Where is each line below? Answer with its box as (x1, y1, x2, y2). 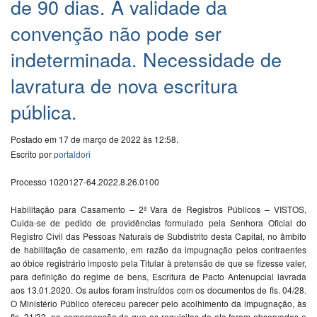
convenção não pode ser (11, 19, 221, 47)
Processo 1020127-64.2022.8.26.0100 (11, 175, 159, 188)
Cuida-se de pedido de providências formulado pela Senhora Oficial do (11, 217, 306, 229)
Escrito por (11, 148, 54, 161)
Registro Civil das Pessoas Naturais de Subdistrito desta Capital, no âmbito (11, 230, 306, 243)
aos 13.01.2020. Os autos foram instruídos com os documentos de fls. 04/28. (11, 284, 306, 296)
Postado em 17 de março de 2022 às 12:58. (11, 133, 178, 146)
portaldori (54, 148, 91, 161)
